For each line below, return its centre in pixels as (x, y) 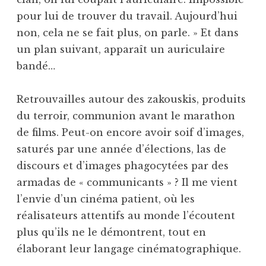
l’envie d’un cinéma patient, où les (106, 199)
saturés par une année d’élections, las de (121, 149)
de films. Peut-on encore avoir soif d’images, (130, 132)
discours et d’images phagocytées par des (123, 165)
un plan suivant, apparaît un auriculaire (121, 49)
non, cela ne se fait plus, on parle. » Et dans (128, 32)
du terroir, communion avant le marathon (126, 115)
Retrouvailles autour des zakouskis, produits (131, 99)
